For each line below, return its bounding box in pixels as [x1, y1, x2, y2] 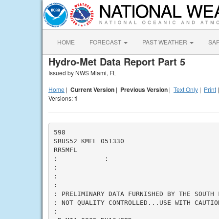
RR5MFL [53, 146, 77, 153]
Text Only [174, 85, 198, 93]
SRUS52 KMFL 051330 [53, 137, 124, 145]
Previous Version [120, 85, 168, 94]
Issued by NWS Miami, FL [48, 68, 116, 77]
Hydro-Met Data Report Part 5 [48, 54, 185, 68]
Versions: [48, 94, 74, 102]
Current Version [70, 85, 114, 94]
